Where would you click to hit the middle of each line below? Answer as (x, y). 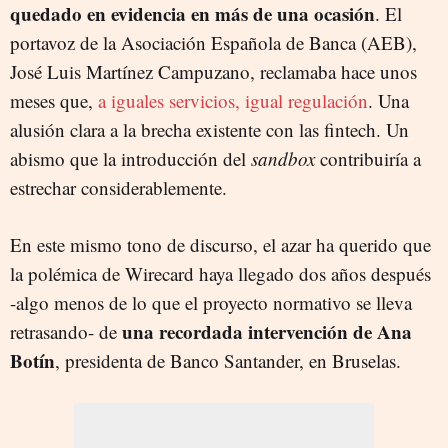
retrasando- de (66, 331)
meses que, (54, 100)
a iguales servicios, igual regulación (233, 100)
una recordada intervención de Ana (267, 331)
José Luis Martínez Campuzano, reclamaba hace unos (213, 71)
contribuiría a (368, 158)
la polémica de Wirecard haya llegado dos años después (220, 273)
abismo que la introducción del (130, 158)
